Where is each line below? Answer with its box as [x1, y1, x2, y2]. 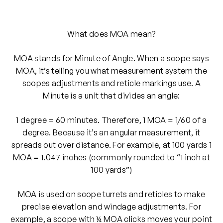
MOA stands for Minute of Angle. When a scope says [14, 53, 209, 64]
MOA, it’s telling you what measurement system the [16, 66, 207, 76]
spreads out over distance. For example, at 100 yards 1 [11, 140, 212, 150]
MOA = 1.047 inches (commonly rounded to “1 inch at [12, 152, 210, 163]
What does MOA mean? [67, 29, 156, 39]
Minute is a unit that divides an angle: [43, 91, 180, 101]
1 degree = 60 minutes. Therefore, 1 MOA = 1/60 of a [16, 115, 207, 125]
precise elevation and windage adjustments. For [22, 202, 201, 212]
